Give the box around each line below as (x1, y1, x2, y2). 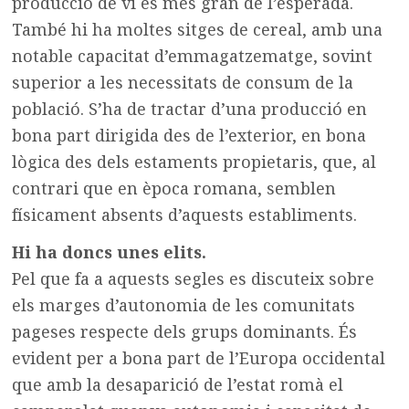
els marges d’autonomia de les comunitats (12, 294, 356, 317)
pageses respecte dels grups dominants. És (12, 320, 358, 343)
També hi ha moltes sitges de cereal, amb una (12, 18, 383, 41)
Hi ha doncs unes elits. (12, 241, 207, 264)
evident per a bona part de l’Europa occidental (12, 347, 386, 370)
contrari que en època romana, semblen (12, 177, 337, 200)
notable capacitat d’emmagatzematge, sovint (12, 45, 373, 68)
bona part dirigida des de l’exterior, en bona (12, 124, 367, 147)
